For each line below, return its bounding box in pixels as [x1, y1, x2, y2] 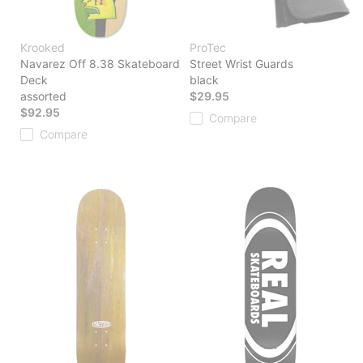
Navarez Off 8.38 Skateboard [20, 57, 180, 71]
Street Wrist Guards [190, 57, 293, 71]
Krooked [20, 41, 65, 55]
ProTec [190, 41, 226, 55]
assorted [20, 89, 66, 104]
